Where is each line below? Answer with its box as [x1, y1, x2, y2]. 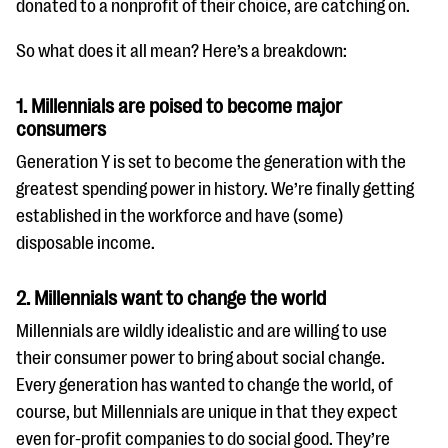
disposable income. [16, 233, 155, 253]
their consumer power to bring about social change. [16, 348, 385, 368]
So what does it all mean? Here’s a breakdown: [16, 41, 347, 61]
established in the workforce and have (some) [16, 206, 343, 226]
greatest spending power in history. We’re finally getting [16, 179, 414, 199]
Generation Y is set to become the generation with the [16, 152, 406, 172]
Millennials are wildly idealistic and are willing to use [16, 321, 387, 341]
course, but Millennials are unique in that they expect [16, 402, 398, 422]
